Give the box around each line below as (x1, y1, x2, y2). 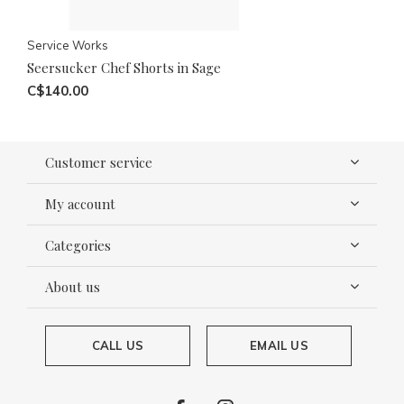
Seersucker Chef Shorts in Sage (27, 59, 221, 78)
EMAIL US (250, 338, 308, 353)
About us (45, 278, 100, 297)
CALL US (91, 338, 144, 353)
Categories (45, 236, 111, 255)
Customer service (45, 153, 152, 172)
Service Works (27, 38, 108, 53)
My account (45, 195, 115, 214)
